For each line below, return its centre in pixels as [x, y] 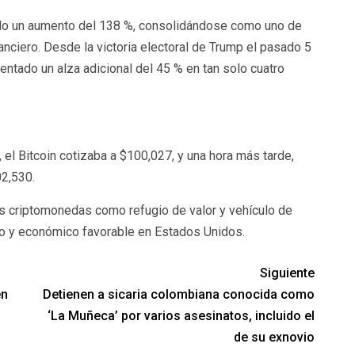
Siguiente [288, 273]
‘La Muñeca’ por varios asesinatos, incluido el [181, 316]
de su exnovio [275, 337]
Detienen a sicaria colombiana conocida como [179, 294]
